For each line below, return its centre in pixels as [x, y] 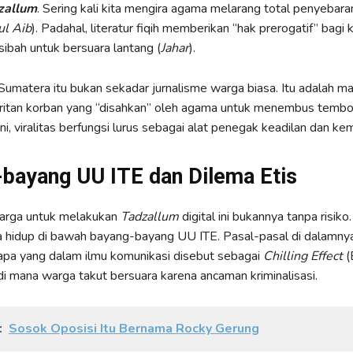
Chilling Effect [303, 256]
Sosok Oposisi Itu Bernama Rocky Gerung [134, 329]
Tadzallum [149, 217]
